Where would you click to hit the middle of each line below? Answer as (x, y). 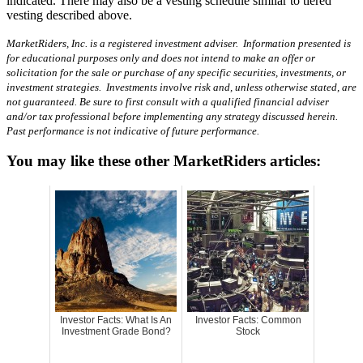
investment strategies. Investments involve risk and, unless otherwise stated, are (181, 87)
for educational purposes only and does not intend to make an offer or (161, 58)
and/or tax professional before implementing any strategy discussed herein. (172, 116)
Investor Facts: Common (248, 320)
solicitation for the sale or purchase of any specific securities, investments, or (176, 72)
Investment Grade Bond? (116, 332)
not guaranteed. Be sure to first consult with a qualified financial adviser (168, 101)
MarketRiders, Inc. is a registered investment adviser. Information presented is (179, 43)
